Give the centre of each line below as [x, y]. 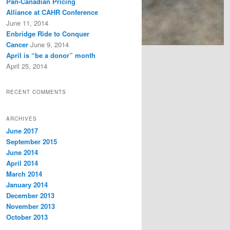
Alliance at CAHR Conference [52, 12]
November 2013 [31, 206]
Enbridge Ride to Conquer [48, 34]
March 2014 [24, 174]
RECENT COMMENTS [36, 92]
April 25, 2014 [27, 66]
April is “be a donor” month [51, 55]
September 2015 [32, 141]
